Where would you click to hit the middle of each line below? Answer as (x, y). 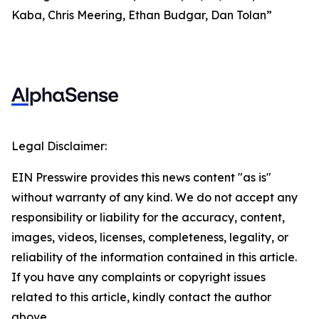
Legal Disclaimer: (59, 146)
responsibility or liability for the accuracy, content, (148, 217)
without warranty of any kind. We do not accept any (155, 197)
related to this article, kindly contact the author (141, 297)
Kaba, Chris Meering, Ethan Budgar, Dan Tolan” (142, 15)
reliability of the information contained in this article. (154, 257)
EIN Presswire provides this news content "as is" (141, 177)
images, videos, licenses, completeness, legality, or (150, 237)
